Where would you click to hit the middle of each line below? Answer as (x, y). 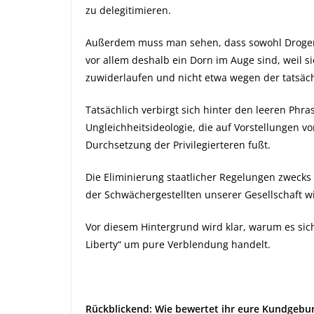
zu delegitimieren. (128, 10)
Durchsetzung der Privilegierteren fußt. (178, 145)
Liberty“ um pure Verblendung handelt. (178, 244)
